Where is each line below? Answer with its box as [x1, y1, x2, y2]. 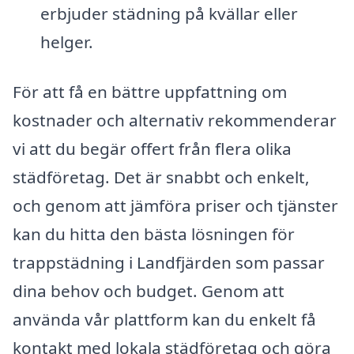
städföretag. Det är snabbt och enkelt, [13, 166, 310, 189]
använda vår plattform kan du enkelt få [13, 308, 316, 331]
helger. [40, 30, 93, 53]
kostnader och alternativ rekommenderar [13, 109, 337, 132]
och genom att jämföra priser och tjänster [13, 194, 338, 217]
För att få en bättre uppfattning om [13, 81, 287, 104]
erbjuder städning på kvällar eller [40, 2, 298, 24]
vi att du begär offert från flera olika [13, 137, 292, 160]
